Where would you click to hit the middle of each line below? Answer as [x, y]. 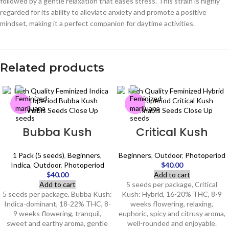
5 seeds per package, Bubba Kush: [57, 194]
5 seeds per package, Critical [172, 184]
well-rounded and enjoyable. [172, 223]
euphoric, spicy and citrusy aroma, [172, 213]
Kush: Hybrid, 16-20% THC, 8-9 [172, 194]
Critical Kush [172, 132]
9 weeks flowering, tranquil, [57, 213]
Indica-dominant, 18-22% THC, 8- [57, 204]
